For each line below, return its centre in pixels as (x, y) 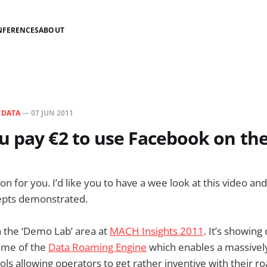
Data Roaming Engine (97, 247)
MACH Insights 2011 (157, 231)
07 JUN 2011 (52, 113)
